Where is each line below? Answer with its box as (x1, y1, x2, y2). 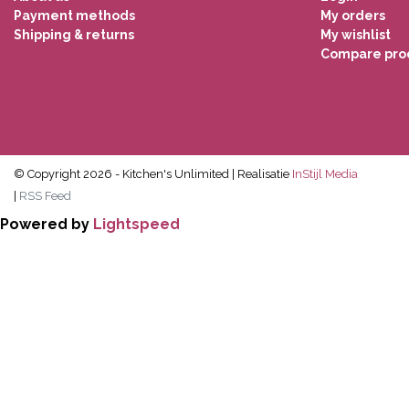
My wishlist (320, 26, 391, 42)
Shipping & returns (14, 26, 134, 42)
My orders (320, 7, 385, 23)
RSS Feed (19, 188, 71, 203)
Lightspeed (93, 215, 180, 233)
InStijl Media (289, 166, 358, 181)
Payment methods (14, 7, 135, 23)
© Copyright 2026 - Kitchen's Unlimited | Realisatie (14, 166, 289, 181)
